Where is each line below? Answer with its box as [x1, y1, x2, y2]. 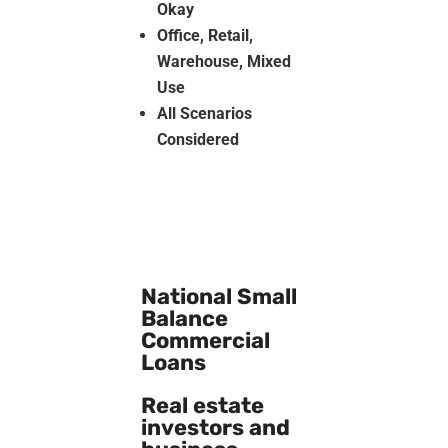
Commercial [140, 326, 270, 354]
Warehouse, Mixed [156, 51, 291, 71]
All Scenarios [156, 103, 252, 123]
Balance [140, 304, 228, 332]
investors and [140, 413, 290, 441]
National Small [140, 282, 297, 310]
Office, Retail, [156, 25, 253, 45]
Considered [156, 129, 239, 149]
